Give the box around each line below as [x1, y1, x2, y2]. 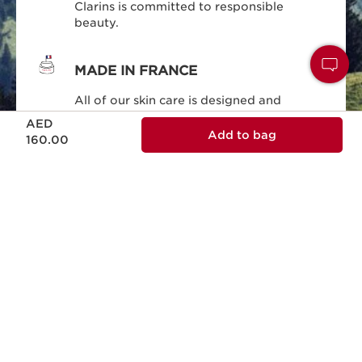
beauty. [74, 15, 120, 29]
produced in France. [74, 109, 195, 123]
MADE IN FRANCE [74, 62, 198, 78]
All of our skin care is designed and [74, 93, 282, 107]
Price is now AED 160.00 [25, 108, 68, 121]
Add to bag [208, 128, 276, 141]
